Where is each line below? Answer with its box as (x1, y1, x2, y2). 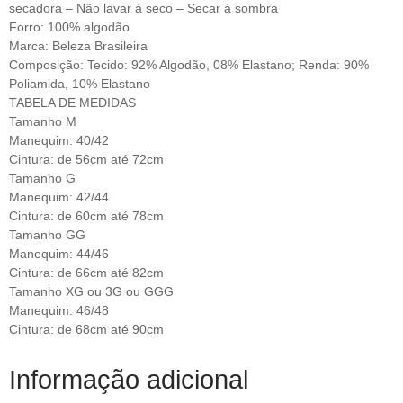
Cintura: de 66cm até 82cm (9, 265, 164, 281)
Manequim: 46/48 (9, 303, 109, 318)
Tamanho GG (9, 228, 85, 243)
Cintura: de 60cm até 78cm (9, 209, 164, 224)
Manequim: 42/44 (9, 190, 109, 205)
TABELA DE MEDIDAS (9, 95, 136, 111)
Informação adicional (9, 365, 248, 395)
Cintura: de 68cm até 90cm (9, 322, 164, 337)
